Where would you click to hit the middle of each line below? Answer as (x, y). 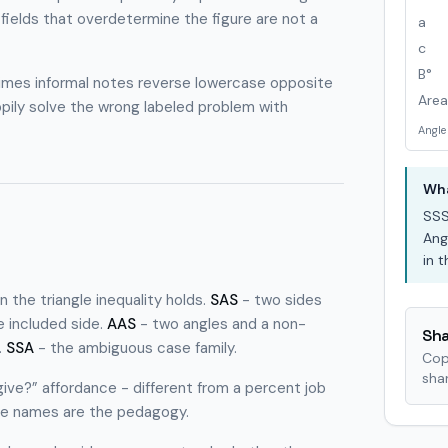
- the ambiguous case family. (135, 348)
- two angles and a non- (221, 324)
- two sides (280, 300)
